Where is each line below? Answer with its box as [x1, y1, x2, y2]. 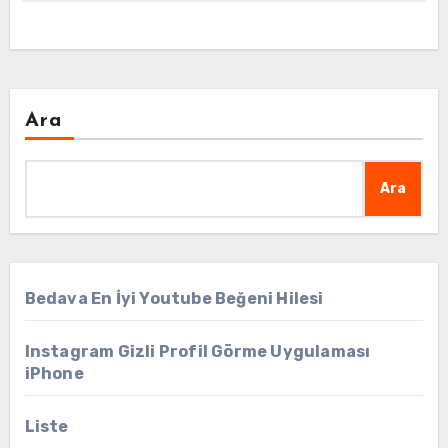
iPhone [24, 363, 84, 383]
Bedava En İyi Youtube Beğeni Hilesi [24, 288, 324, 308]
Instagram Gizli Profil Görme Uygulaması [24, 341, 371, 361]
